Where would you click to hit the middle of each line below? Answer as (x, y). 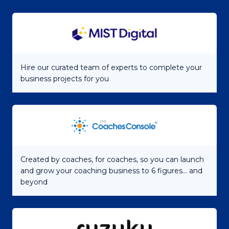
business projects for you (65, 78)
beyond (34, 182)
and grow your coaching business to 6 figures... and (111, 170)
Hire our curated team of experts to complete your (111, 67)
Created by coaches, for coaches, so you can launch (112, 159)
